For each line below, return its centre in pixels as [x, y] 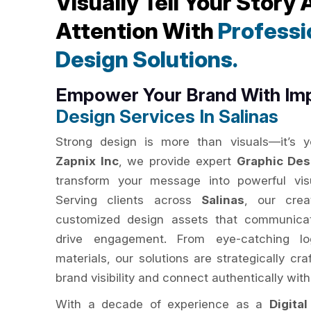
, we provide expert [177, 161]
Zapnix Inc [87, 161]
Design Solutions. [147, 59]
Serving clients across [128, 200]
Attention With [137, 31]
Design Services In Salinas [167, 116]
